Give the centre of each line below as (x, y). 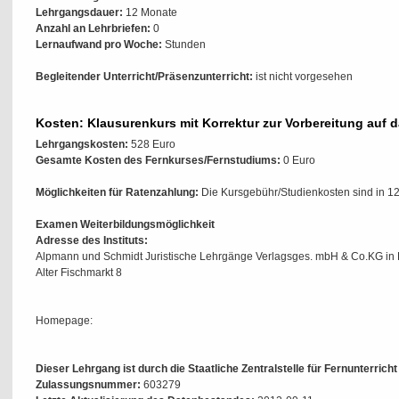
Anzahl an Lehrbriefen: (93, 28)
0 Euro (298, 160)
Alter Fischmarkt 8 (79, 273)
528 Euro (152, 144)
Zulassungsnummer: (88, 385)
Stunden (184, 45)
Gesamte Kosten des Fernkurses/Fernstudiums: (158, 160)
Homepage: (64, 321)
